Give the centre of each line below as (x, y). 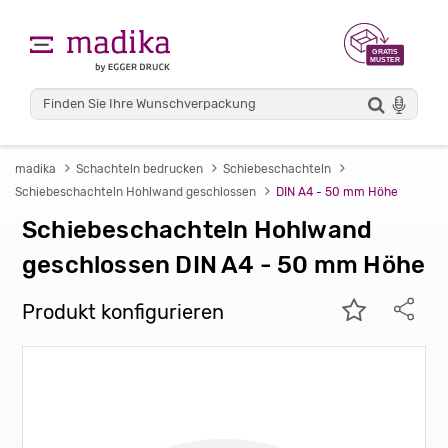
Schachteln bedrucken (139, 169)
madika (35, 169)
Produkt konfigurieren (123, 312)
